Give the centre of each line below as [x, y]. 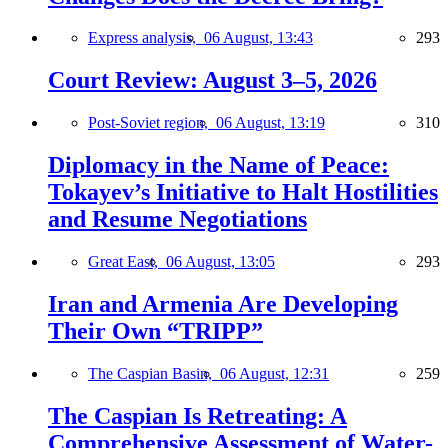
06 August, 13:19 [270, 123]
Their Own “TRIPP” [155, 330]
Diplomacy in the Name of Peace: [218, 165]
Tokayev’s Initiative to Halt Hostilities [243, 192]
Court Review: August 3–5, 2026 [212, 80]
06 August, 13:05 [220, 262]
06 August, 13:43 [258, 38]
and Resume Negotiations [177, 219]
